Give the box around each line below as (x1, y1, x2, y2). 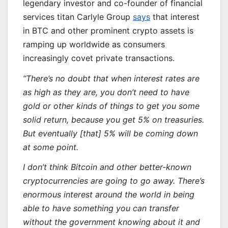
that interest (150, 11, 199, 22)
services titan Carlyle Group (23, 11, 133, 22)
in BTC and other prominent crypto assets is (23, 25, 193, 36)
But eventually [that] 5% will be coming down (23, 128, 198, 138)
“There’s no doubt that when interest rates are (23, 73, 199, 83)
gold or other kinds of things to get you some (23, 100, 199, 111)
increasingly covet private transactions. (23, 52, 175, 63)
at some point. (23, 141, 78, 152)
